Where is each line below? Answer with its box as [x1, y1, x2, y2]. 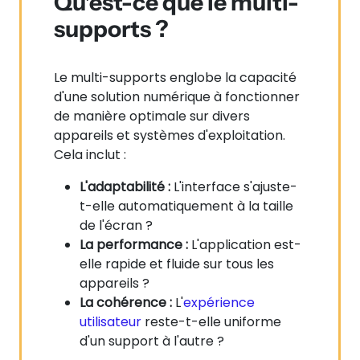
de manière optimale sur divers [54, 107, 250, 125]
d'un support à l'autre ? [80, 332, 224, 350]
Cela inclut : [54, 145, 126, 164]
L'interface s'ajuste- [170, 178, 297, 196]
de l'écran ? [80, 216, 153, 235]
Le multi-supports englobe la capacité [54, 68, 297, 87]
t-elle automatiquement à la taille [80, 197, 293, 215]
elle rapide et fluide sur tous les [80, 255, 274, 273]
